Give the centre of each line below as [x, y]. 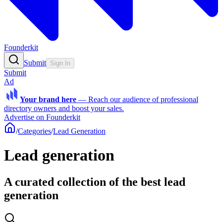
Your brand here [48, 99]
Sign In [60, 63]
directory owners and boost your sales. [64, 108]
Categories [34, 131]
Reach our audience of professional [143, 99]
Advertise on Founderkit [42, 117]
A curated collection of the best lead [95, 182]
